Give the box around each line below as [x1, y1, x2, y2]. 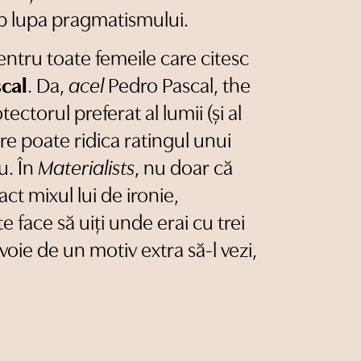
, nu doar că [135, 159, 233, 181]
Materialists [38, 159, 135, 181]
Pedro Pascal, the [104, 77, 251, 99]
